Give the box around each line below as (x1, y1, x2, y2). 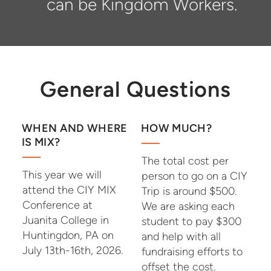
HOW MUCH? (140, 122, 212, 135)
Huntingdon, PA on (22, 229, 114, 243)
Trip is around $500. (142, 184, 237, 198)
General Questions (40, 76, 231, 103)
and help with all (142, 230, 221, 244)
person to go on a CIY (142, 169, 247, 183)
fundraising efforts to (142, 245, 243, 259)
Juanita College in (22, 214, 109, 227)
